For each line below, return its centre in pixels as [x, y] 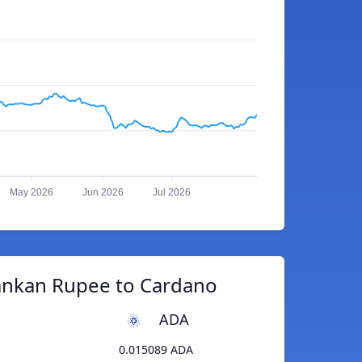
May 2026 [31, 193]
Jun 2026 [103, 193]
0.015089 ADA [156, 350]
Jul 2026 [172, 193]
